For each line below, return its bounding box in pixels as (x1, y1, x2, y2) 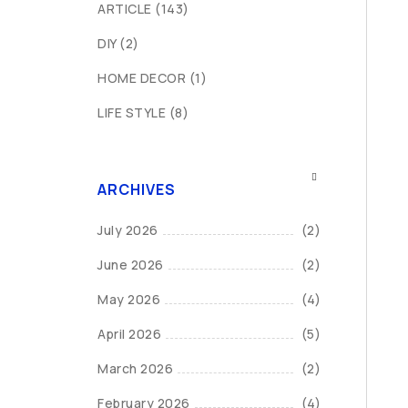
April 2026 (97, 325, 161, 342)
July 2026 (97, 221, 158, 239)
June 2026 (97, 256, 164, 273)
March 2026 (97, 360, 173, 377)
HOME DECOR (97, 69, 186, 87)
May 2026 (97, 291, 160, 308)
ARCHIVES (97, 179, 176, 199)
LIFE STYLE (97, 104, 166, 121)
